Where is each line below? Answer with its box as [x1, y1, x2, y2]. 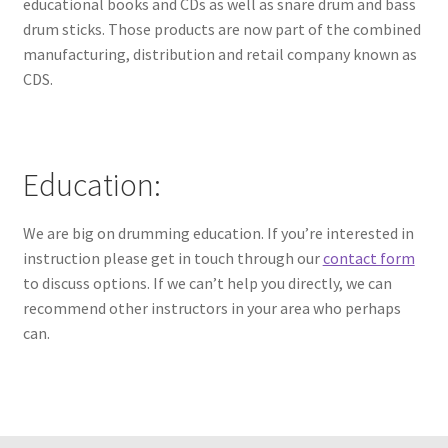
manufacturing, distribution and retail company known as [22, 44, 417, 65]
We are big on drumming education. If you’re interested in [22, 223, 414, 244]
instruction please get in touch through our [22, 248, 323, 269]
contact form [322, 248, 415, 269]
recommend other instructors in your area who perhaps [22, 298, 401, 319]
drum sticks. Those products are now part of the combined [22, 19, 421, 40]
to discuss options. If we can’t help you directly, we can [22, 273, 392, 294]
